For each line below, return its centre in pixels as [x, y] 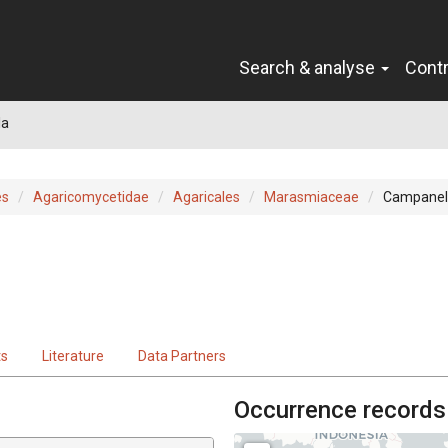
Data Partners [182, 355]
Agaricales [206, 196]
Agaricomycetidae [91, 196]
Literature [73, 355]
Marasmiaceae [311, 196]
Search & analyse [309, 67]
